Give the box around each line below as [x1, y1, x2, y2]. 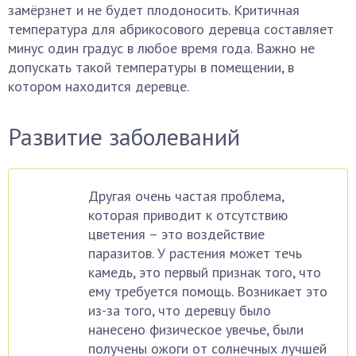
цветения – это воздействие [88, 225, 265, 243]
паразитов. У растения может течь [88, 244, 302, 262]
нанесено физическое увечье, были [88, 320, 304, 339]
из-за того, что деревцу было [88, 301, 271, 319]
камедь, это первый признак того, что [88, 263, 321, 281]
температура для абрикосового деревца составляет [8, 20, 334, 38]
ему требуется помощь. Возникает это [88, 282, 327, 300]
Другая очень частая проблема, [88, 187, 284, 205]
